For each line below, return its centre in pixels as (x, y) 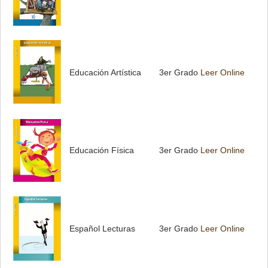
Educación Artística (105, 72)
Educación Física (102, 150)
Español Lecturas (102, 228)
